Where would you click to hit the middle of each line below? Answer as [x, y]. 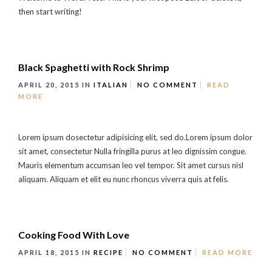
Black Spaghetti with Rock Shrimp [94, 67]
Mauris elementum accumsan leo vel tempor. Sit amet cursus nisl [131, 165]
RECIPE [108, 252]
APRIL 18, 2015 [50, 252]
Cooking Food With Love [74, 235]
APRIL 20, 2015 [50, 85]
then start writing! [50, 11]
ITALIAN [111, 85]
